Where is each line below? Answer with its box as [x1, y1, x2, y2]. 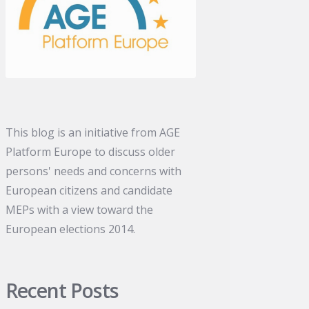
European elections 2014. [6, 221, 136, 237]
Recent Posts [6, 277, 119, 304]
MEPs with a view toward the [6, 202, 154, 218]
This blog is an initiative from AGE [6, 125, 181, 141]
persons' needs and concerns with [6, 163, 182, 179]
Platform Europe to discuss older [6, 144, 176, 160]
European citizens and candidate [6, 183, 173, 199]
